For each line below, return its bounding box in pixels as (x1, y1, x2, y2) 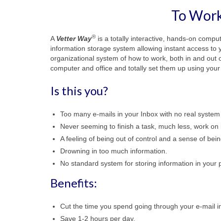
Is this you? (50, 83, 108, 98)
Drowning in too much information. (60, 147, 167, 155)
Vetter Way (56, 34, 92, 42)
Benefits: (50, 175, 97, 190)
